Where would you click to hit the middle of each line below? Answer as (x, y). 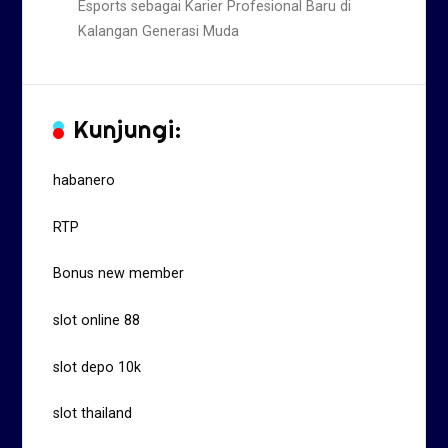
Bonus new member (119, 274)
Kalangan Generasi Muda (159, 32)
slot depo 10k (97, 367)
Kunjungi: (128, 129)
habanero (84, 181)
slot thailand (93, 414)
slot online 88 (97, 321)
